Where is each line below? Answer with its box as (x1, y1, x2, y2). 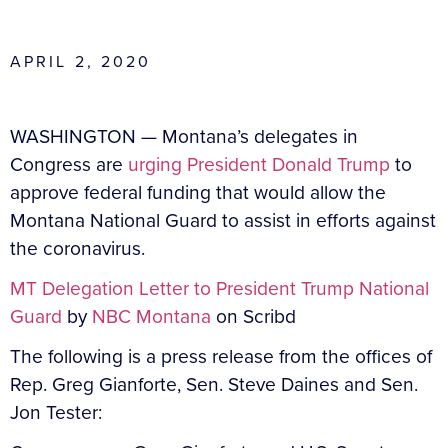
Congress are (10, 149, 128, 179)
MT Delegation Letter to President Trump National (10, 273, 429, 303)
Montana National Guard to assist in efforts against (10, 205, 436, 235)
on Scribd (211, 301, 296, 331)
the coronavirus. (10, 233, 145, 263)
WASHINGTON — (10, 121, 162, 151)
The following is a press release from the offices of (10, 341, 432, 371)
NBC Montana (92, 301, 211, 331)
